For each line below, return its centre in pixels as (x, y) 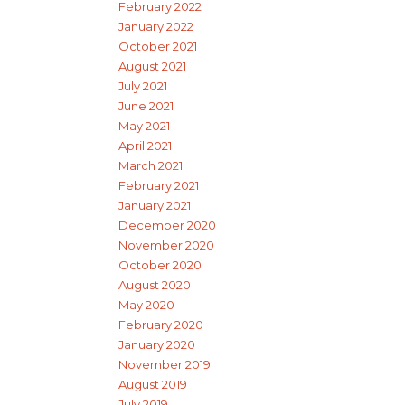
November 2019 (165, 365)
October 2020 (160, 265)
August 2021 (152, 66)
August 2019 (153, 385)
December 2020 (167, 226)
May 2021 (144, 126)
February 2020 (161, 325)
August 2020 (155, 285)
